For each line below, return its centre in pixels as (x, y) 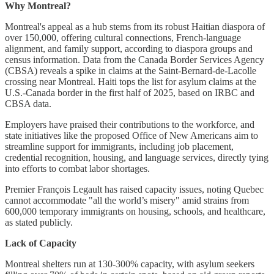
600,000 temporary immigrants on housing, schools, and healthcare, (135, 211)
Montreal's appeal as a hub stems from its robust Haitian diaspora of (135, 26)
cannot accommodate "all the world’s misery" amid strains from (127, 200)
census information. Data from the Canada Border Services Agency (135, 59)
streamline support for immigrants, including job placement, (119, 146)
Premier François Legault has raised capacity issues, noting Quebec (134, 189)
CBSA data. (28, 103)
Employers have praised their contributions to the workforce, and (130, 124)
